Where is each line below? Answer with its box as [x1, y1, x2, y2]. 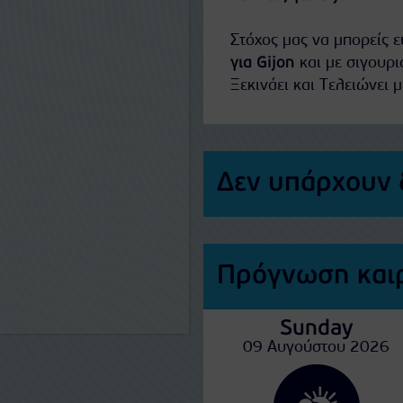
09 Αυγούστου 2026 [243, 339, 390, 356]
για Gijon [229, 55, 295, 72]
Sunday [279, 318, 354, 340]
